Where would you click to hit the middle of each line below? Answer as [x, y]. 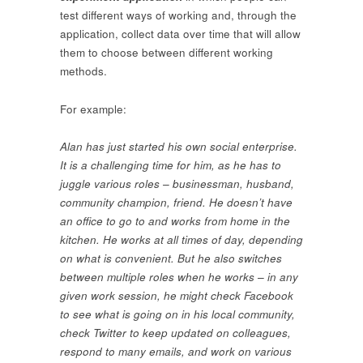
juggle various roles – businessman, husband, [177, 184]
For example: [93, 109]
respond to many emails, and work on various [176, 352]
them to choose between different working [167, 52]
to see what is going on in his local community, [177, 314]
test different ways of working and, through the [178, 15]
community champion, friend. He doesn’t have [176, 203]
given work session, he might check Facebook [177, 296]
